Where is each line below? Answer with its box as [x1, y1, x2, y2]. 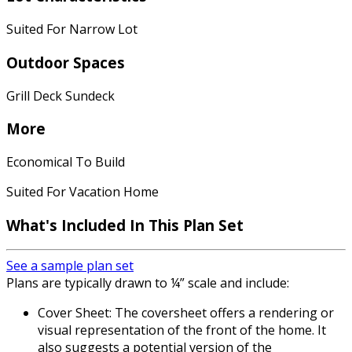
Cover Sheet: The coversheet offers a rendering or [38, 304, 334, 322]
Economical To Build [6, 153, 125, 170]
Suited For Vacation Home [6, 183, 159, 200]
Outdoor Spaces [6, 52, 125, 72]
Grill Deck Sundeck [6, 86, 115, 104]
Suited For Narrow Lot [6, 20, 137, 38]
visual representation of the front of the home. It [38, 321, 326, 339]
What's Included [6, 214, 130, 235]
